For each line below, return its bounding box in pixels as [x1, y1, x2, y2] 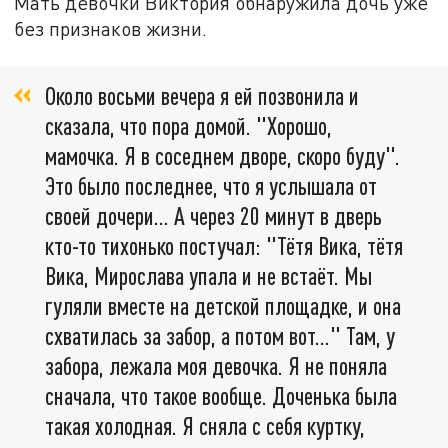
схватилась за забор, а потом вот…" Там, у [45, 321, 395, 351]
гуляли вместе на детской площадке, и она [45, 291, 401, 321]
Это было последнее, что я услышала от [45, 171, 377, 201]
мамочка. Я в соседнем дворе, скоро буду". [45, 141, 400, 171]
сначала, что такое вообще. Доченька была [45, 381, 397, 411]
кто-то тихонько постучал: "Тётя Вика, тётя [45, 231, 403, 261]
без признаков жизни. [14, 16, 208, 40]
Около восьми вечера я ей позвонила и [45, 81, 359, 111]
